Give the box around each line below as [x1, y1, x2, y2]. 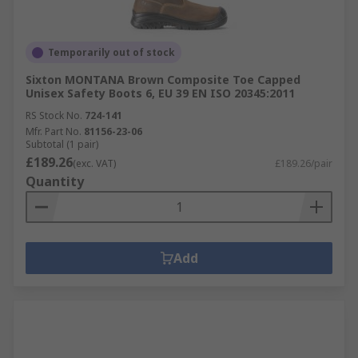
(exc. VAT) [73, 157, 116, 170]
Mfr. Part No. [26, 125, 82, 138]
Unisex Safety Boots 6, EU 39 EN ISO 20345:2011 [26, 86, 295, 101]
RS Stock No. [26, 109, 82, 122]
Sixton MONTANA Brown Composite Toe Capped [26, 72, 300, 87]
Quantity [26, 173, 84, 190]
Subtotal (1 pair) [26, 137, 98, 151]
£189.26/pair [275, 157, 332, 170]
